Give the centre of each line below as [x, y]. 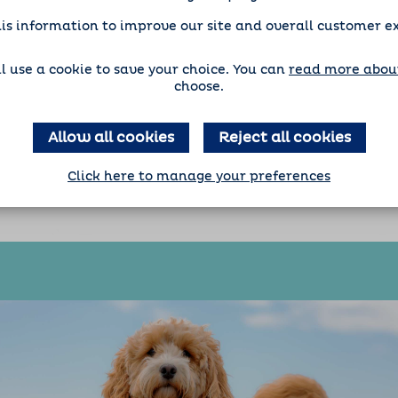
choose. [199, 87]
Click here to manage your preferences [199, 177]
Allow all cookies [111, 138]
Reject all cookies [284, 138]
